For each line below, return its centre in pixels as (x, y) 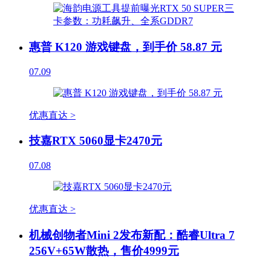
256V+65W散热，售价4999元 (104, 250)
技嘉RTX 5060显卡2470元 (96, 141)
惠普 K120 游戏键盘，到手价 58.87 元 (126, 47)
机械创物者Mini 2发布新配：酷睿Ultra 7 (132, 235)
